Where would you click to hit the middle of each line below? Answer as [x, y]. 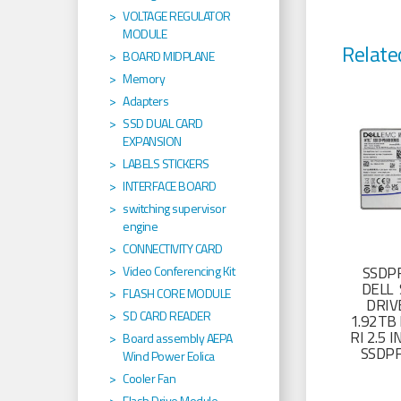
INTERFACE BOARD [170, 186]
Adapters [145, 101]
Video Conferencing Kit [179, 271]
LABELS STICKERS [166, 164]
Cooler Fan [149, 379]
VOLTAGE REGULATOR [177, 16]
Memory [144, 79]
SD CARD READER [166, 316]
